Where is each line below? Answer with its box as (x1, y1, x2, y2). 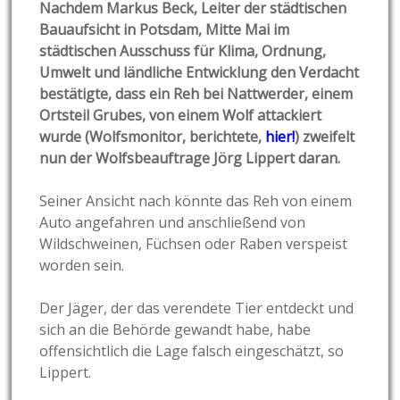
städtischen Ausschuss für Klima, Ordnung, (39, 41, 327, 62)
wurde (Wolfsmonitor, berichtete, (39, 127, 266, 147)
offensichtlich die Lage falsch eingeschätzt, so (39, 341, 345, 362)
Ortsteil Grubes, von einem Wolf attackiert (39, 105, 322, 126)
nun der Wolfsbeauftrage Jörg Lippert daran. (39, 148, 341, 169)
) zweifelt (295, 127, 355, 147)
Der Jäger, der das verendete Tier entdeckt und (39, 298, 354, 319)
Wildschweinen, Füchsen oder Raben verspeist (39, 234, 348, 254)
